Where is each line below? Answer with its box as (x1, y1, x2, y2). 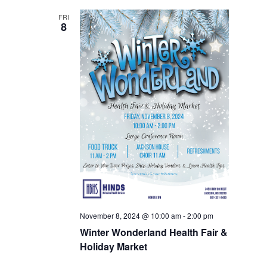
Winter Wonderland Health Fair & (80, 225, 228, 240)
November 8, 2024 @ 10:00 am (80, 210, 182, 221)
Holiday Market (80, 240, 148, 254)
